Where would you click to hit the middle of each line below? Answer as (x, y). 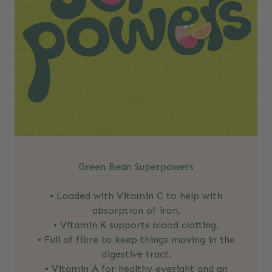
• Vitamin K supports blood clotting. (136, 225)
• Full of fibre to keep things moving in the (136, 239)
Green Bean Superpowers (136, 166)
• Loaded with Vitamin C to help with (136, 195)
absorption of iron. (136, 210)
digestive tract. (136, 254)
